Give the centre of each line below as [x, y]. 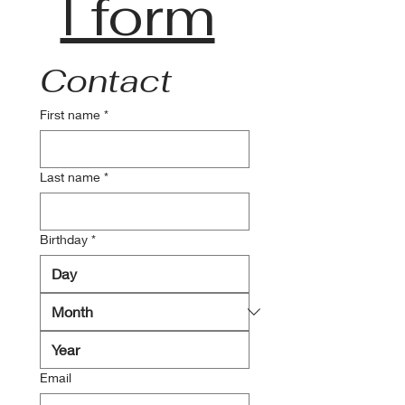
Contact [106, 81]
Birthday [64, 239]
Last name [70, 177]
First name [70, 114]
